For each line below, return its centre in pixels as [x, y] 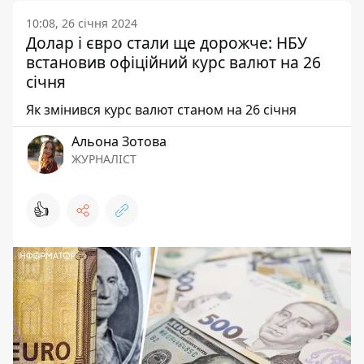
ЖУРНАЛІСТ [104, 159]
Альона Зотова [119, 141]
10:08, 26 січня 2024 [82, 23]
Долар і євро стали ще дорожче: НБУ [167, 43]
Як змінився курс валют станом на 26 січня [161, 110]
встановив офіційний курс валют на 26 [173, 62]
